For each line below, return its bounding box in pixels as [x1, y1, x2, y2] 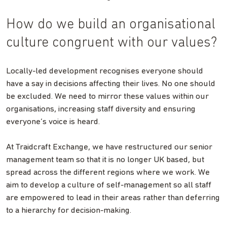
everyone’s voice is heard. [6, 117, 100, 126]
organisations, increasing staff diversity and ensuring [6, 104, 196, 113]
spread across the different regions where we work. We [6, 168, 210, 177]
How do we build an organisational [6, 17, 215, 32]
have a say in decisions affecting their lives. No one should [6, 79, 215, 88]
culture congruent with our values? [6, 35, 217, 50]
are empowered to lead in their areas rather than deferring [6, 193, 220, 202]
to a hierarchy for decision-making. [6, 206, 131, 215]
